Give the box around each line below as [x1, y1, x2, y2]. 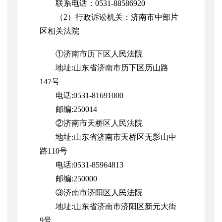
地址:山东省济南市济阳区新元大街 [55, 202, 176, 211]
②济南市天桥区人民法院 [55, 119, 143, 128]
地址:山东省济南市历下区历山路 [55, 63, 168, 72]
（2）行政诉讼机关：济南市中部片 [55, 13, 178, 22]
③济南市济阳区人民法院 [55, 188, 143, 197]
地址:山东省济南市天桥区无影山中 [55, 133, 176, 142]
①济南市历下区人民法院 [55, 50, 143, 58]
